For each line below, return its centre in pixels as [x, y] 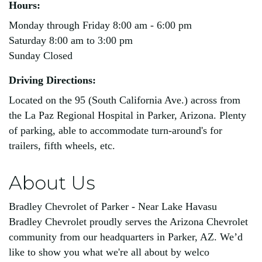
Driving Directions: [52, 80]
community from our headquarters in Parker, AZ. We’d [126, 237]
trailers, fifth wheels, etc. [62, 146]
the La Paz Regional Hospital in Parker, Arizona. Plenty [127, 115]
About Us [52, 183]
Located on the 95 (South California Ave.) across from [125, 100]
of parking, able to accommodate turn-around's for [116, 130]
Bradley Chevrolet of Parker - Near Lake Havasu [113, 206]
